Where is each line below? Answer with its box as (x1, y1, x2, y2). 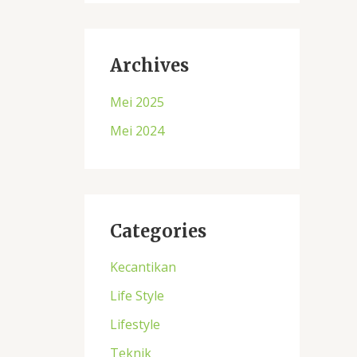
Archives (110, 54, 189, 77)
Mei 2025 (110, 92, 164, 111)
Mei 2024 (110, 121, 164, 139)
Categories (110, 219, 206, 242)
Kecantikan (110, 257, 176, 276)
